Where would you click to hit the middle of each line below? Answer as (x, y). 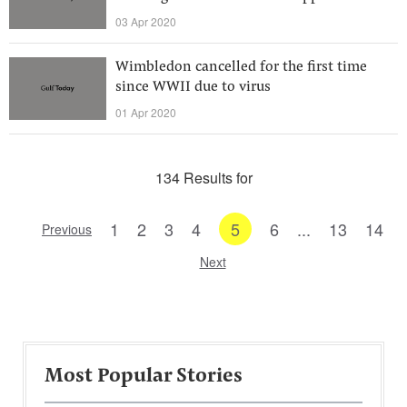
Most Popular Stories (144, 377)
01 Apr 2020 (146, 112)
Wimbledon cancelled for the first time (241, 67)
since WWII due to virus (193, 87)
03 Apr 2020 (146, 21)
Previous (67, 229)
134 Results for (203, 178)
